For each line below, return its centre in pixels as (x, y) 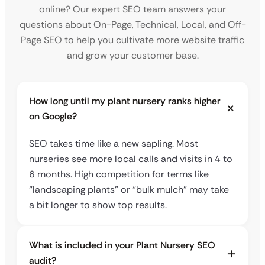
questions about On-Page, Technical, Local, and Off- (132, 25)
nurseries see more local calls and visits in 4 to (131, 159)
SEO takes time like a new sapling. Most (114, 144)
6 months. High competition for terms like (119, 174)
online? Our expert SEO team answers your (132, 9)
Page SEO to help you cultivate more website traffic (132, 40)
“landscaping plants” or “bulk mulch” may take (129, 190)
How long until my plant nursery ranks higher (125, 101)
